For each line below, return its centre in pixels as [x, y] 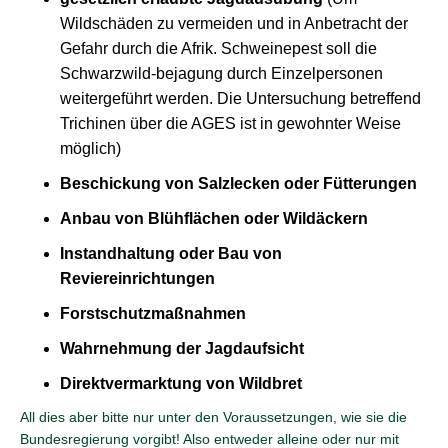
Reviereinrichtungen [137, 278]
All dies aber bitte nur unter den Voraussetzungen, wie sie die [213, 417]
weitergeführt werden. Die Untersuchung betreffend [240, 98]
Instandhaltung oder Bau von [171, 253]
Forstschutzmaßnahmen [153, 313]
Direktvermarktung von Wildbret [181, 383]
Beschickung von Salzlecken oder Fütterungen [238, 183]
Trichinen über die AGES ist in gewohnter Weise [230, 123]
